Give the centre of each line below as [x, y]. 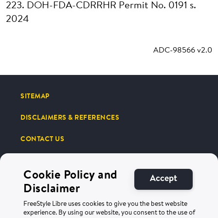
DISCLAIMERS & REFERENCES [70, 118]
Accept [163, 179]
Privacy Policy [80, 204]
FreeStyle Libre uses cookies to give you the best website [105, 204]
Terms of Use [30, 204]
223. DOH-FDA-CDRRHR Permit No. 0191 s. [101, 6]
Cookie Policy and [71, 176]
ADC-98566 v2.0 [183, 51]
